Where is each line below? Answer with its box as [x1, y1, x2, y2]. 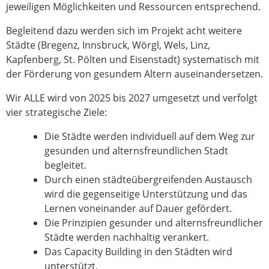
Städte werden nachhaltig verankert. [44, 230, 209, 244]
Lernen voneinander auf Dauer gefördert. [44, 201, 232, 215]
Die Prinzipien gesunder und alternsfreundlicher [44, 216, 263, 229]
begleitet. [44, 158, 86, 172]
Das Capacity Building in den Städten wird [44, 244, 232, 258]
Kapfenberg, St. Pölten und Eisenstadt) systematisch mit [6, 52, 259, 66]
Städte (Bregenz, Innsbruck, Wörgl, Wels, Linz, [6, 38, 210, 52]
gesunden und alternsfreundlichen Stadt [44, 144, 228, 157]
